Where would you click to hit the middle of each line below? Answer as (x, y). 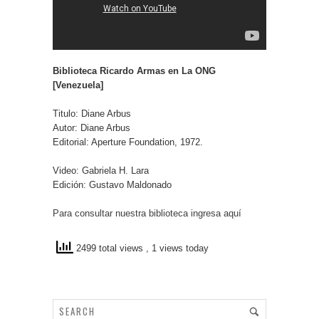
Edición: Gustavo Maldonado (112, 184)
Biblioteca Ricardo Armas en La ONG (134, 70)
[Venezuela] (78, 85)
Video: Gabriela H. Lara (101, 170)
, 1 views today (177, 249)
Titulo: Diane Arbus (92, 113)
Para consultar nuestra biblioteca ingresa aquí (147, 213)
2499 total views (110, 249)
